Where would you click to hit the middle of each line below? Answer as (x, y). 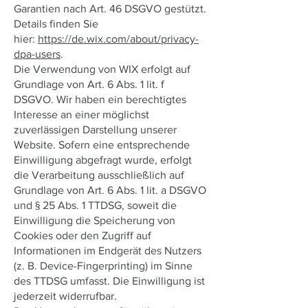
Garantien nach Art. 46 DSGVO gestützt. (110, 9)
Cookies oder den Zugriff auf (82, 235)
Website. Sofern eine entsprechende (102, 145)
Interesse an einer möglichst (81, 114)
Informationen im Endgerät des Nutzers (108, 251)
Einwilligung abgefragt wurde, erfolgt (103, 160)
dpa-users (37, 54)
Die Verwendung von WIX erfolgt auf (102, 69)
